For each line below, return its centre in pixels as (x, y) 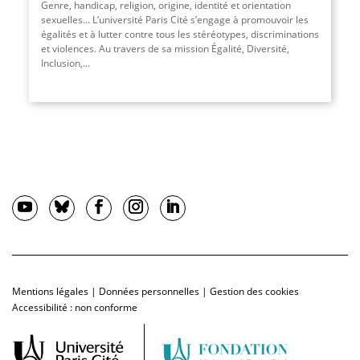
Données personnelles (149, 292)
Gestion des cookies (254, 292)
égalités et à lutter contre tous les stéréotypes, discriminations (180, 35)
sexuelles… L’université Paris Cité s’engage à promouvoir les (174, 20)
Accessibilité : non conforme (75, 308)
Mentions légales (50, 292)
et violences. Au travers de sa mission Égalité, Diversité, (165, 49)
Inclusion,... (65, 63)
